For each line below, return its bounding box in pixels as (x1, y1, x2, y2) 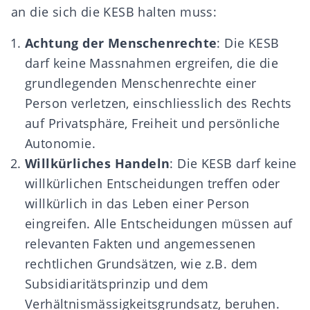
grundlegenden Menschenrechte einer (25, 75, 257, 91)
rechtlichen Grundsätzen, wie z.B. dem (25, 255, 258, 272)
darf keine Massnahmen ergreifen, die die (25, 55, 278, 71)
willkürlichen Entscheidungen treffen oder (25, 175, 280, 192)
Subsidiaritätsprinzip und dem (25, 275, 209, 292)
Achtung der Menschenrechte (25, 35, 217, 51)
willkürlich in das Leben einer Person (25, 195, 250, 212)
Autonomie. (25, 135, 96, 152)
